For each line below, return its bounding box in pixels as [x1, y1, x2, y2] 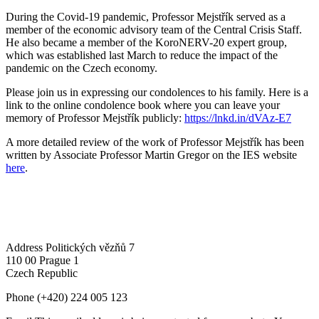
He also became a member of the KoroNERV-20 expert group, [6, 36, 287, 48]
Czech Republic [6, 266, 78, 279]
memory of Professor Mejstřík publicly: [6, 111, 184, 124]
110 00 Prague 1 [6, 253, 79, 266]
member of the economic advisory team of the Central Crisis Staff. [6, 23, 302, 36]
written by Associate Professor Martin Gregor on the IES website [6, 148, 297, 161]
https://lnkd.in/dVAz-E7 [184, 111, 291, 124]
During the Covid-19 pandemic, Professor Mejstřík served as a [6, 10, 286, 23]
